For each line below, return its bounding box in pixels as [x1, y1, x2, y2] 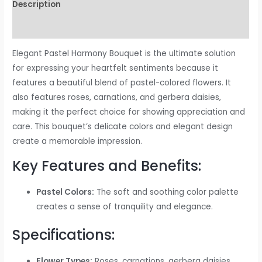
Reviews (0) [12, 21, 60, 33]
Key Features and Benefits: [12, 156, 202, 175]
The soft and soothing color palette [94, 186, 239, 198]
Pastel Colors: [36, 186, 95, 198]
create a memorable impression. [12, 136, 143, 147]
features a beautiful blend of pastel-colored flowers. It [12, 77, 232, 89]
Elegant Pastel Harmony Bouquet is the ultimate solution [12, 48, 236, 60]
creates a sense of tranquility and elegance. [36, 201, 213, 212]
